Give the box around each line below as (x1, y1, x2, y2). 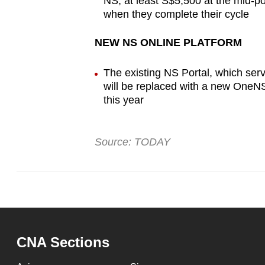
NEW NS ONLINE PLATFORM (94, 37, 242, 49)
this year (103, 94, 144, 106)
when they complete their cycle (103, 8, 249, 21)
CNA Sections (17, 234, 109, 251)
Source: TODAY (94, 136, 170, 148)
